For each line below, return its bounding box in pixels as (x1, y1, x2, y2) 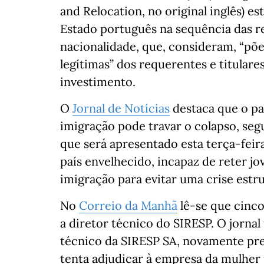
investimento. (60, 74, 136, 90)
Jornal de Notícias (72, 101, 170, 116)
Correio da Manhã (79, 198, 177, 213)
